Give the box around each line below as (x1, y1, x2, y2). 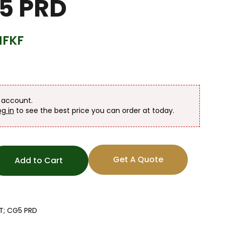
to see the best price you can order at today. (14, 105, 174, 116)
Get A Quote (113, 154, 163, 166)
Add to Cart (14, 154, 63, 166)
